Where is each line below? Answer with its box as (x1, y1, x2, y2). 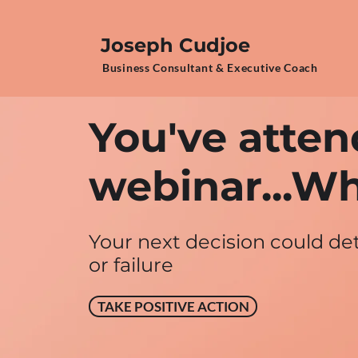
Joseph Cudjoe (101, 34, 250, 57)
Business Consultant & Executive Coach (102, 61, 318, 74)
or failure (89, 253, 173, 276)
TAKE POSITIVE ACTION (97, 298, 249, 315)
